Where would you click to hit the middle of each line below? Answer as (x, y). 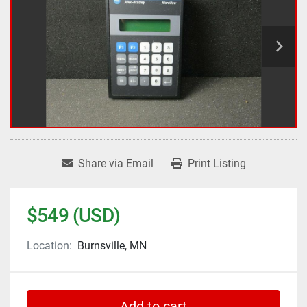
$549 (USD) (73, 216)
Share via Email (115, 164)
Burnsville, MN (112, 246)
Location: (49, 246)
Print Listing (217, 164)
